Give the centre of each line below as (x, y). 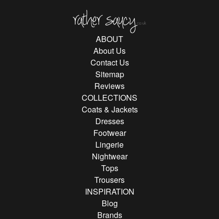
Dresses (109, 121)
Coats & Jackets (109, 109)
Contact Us (109, 62)
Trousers (109, 179)
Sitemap (109, 74)
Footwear (109, 132)
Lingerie (109, 144)
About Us (109, 50)
